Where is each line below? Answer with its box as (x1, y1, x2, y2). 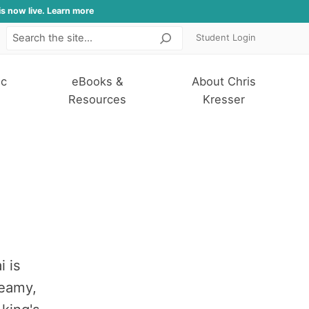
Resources (68, 92, 127, 107)
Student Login (196, 32, 257, 43)
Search (164, 34, 207, 50)
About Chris (191, 74, 256, 89)
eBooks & (71, 74, 123, 89)
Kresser (202, 92, 245, 107)
